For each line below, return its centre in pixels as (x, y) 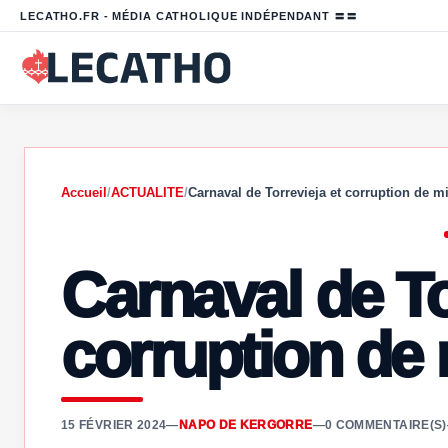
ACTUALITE (147, 192)
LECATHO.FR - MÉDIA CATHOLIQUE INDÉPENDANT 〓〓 (189, 15)
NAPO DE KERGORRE (245, 425)
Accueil (84, 192)
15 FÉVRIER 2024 (114, 425)
